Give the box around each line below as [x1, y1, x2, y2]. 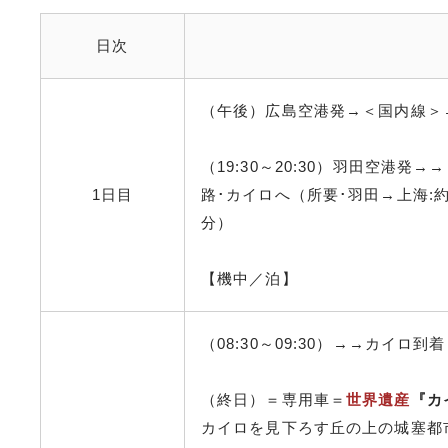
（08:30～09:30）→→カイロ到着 [201, 335, 446, 352]
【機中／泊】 [201, 270, 330, 287]
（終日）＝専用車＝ [201, 391, 347, 408]
